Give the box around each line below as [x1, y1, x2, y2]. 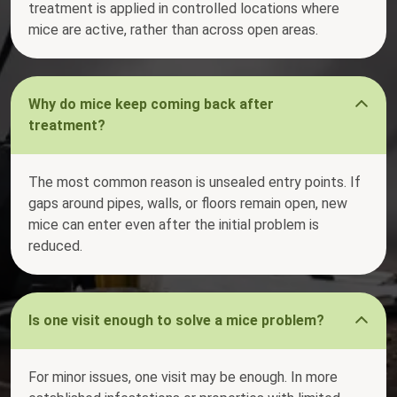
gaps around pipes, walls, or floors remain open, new [28, 195, 347, 213]
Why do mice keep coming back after [28, 96, 274, 113]
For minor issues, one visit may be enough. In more [28, 369, 338, 386]
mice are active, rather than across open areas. [28, 21, 318, 39]
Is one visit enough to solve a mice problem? [28, 312, 324, 330]
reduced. [28, 237, 82, 255]
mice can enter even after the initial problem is [28, 216, 319, 234]
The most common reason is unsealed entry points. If [28, 174, 361, 191]
